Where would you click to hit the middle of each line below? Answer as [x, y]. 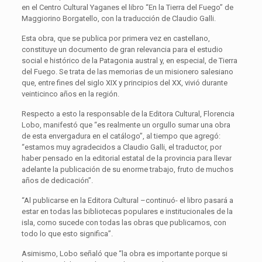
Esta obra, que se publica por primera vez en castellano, [116, 38]
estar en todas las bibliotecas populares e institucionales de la [127, 211]
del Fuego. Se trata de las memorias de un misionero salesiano [127, 71]
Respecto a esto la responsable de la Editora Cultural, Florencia [128, 113]
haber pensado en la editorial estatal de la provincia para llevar [126, 158]
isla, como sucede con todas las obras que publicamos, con [124, 222]
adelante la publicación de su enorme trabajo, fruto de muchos [127, 169]
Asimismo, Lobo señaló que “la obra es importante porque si [124, 253]
